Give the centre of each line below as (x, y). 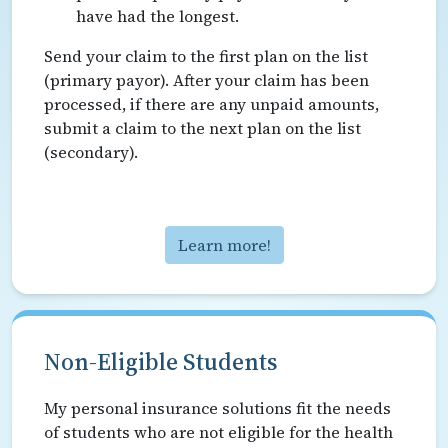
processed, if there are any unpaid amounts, (211, 103)
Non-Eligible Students (160, 361)
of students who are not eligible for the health (218, 431)
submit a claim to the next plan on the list (202, 127)
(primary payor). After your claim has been (206, 79)
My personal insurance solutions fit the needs (217, 407)
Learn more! (224, 244)
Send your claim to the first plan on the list (206, 55)
